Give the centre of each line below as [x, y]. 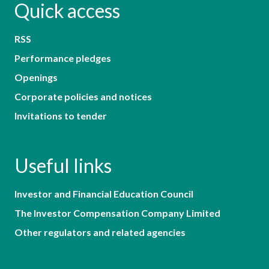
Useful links [63, 165]
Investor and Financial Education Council [104, 193]
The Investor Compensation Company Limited [117, 213]
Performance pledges [63, 58]
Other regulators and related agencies [100, 232]
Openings [36, 77]
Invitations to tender [61, 115]
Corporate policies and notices [83, 96]
